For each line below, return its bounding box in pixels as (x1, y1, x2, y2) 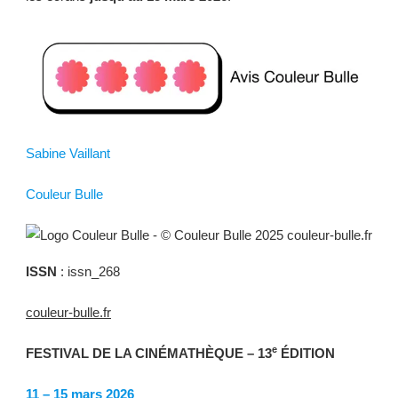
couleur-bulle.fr (26, 304, 111, 320)
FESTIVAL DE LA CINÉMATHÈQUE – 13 (26, 345, 272, 361)
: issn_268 (57, 263, 120, 279)
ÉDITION (277, 345, 335, 361)
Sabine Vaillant (26, 145, 110, 161)
